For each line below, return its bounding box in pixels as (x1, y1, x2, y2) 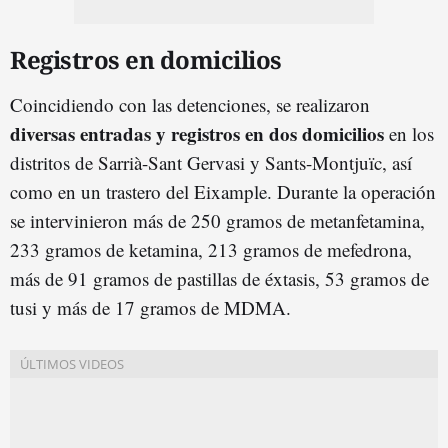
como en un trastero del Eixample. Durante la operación (10, 178, 436, 204)
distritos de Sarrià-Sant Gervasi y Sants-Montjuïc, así (10, 149, 412, 175)
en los (384, 120, 434, 146)
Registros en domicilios (10, 42, 282, 76)
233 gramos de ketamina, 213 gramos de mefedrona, (10, 236, 412, 262)
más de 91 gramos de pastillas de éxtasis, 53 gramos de (10, 265, 429, 291)
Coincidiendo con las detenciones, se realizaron (10, 91, 370, 117)
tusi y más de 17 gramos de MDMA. (10, 294, 291, 320)
